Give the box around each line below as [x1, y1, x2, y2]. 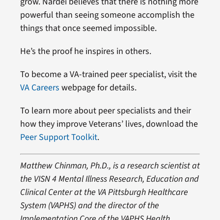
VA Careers [20, 81, 59, 94]
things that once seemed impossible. [20, 22, 157, 34]
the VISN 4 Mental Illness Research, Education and [20, 172, 199, 185]
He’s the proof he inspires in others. [20, 45, 151, 57]
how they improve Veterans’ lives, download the [20, 117, 198, 130]
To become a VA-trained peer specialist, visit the [20, 68, 197, 81]
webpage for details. [59, 81, 137, 94]
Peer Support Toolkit [20, 131, 97, 143]
